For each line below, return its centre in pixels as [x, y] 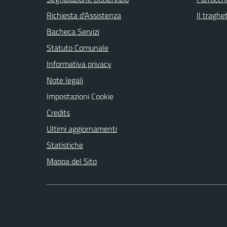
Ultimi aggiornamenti [82, 128]
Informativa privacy [79, 64]
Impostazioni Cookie [80, 96]
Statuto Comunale [78, 47]
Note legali [65, 80]
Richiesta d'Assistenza [84, 15]
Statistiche [65, 145]
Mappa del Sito [72, 161]
